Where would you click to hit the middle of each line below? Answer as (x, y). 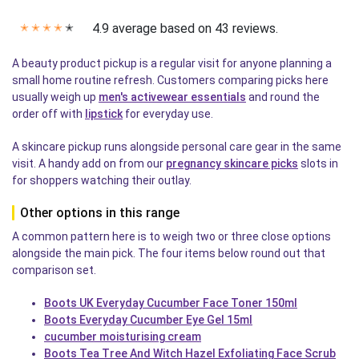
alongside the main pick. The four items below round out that (169, 254)
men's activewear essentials (172, 97)
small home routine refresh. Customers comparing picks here (170, 81)
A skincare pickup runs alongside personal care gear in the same (177, 147)
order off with (48, 114)
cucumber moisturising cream (123, 337)
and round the (283, 97)
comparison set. (54, 270)
